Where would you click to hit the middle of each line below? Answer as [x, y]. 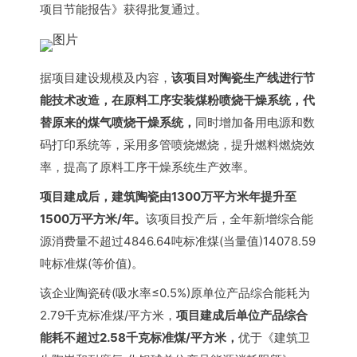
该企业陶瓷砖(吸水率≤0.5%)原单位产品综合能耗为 [175, 293]
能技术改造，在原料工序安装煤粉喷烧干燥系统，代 [177, 100]
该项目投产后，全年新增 [212, 219]
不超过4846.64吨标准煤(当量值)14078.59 [202, 241]
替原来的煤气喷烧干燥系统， [118, 122]
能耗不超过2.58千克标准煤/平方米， [139, 337]
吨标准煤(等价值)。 [92, 263]
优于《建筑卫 [274, 337]
